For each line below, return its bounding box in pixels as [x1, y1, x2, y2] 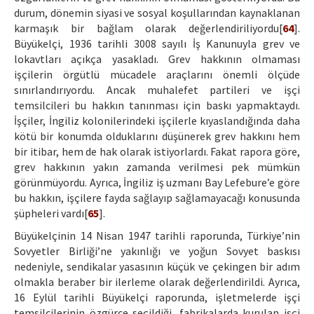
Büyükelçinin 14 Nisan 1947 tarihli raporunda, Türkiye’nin [14, 228, 300, 243]
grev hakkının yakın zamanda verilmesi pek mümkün [14, 160, 300, 175]
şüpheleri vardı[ [14, 206, 88, 221]
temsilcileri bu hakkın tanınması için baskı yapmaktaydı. [14, 98, 300, 113]
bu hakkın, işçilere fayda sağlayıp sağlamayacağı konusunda [14, 191, 300, 205]
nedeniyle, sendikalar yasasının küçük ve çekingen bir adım [14, 259, 300, 274]
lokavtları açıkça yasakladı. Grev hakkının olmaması [14, 52, 300, 67]
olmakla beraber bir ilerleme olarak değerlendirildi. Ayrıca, [14, 275, 300, 289]
